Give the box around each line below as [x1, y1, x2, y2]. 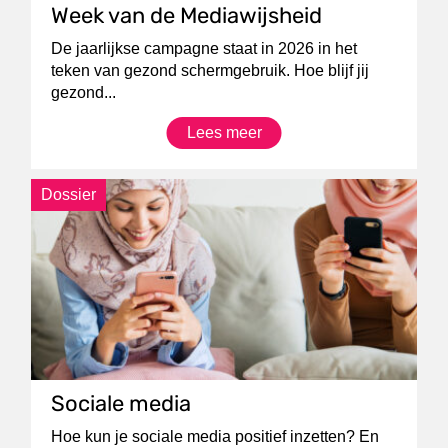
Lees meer [186, 124, 262, 141]
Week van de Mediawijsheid [51, 2, 323, 29]
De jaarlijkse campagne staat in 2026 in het [51, 40, 358, 57]
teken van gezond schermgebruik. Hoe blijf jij [51, 62, 370, 79]
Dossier [41, 186, 97, 203]
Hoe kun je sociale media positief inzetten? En [51, 427, 380, 445]
